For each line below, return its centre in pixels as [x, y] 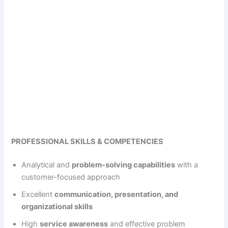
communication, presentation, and [117, 194]
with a [187, 165]
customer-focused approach [71, 177]
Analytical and [47, 165]
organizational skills [57, 206]
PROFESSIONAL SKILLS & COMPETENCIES [88, 141]
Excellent [38, 194]
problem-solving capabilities [124, 165]
